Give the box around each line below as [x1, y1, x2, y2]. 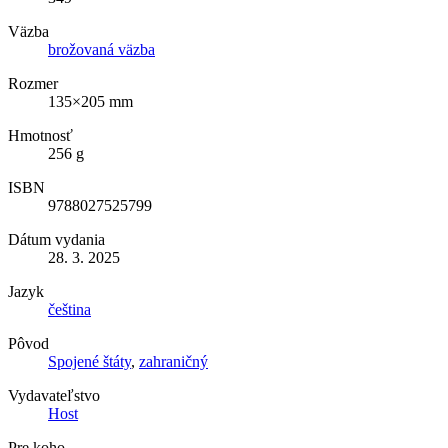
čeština [48, 300, 91, 318]
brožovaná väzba [48, 40, 155, 58]
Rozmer [8, 74, 58, 92]
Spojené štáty [48, 352, 131, 370]
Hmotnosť [8, 126, 73, 144]
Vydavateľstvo [8, 386, 100, 404]
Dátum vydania [8, 230, 105, 248]
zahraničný [139, 352, 208, 370]
